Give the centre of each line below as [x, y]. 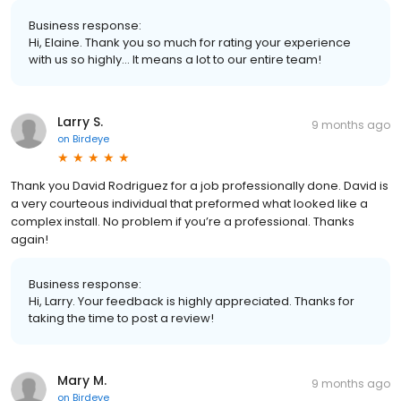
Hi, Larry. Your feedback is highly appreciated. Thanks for [192, 301]
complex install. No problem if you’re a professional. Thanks [183, 221]
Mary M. [82, 380]
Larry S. [80, 121]
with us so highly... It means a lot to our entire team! [175, 59]
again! [30, 239]
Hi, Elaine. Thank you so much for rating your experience [190, 42]
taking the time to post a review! [121, 318]
